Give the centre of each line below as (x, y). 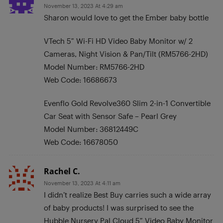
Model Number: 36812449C (91, 129)
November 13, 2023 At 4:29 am (83, 5)
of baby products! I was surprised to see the (119, 207)
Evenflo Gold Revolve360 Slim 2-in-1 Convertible (127, 103)
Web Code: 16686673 (80, 79)
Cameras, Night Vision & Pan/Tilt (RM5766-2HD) (126, 54)
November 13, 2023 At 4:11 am (82, 183)
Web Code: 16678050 (81, 142)
